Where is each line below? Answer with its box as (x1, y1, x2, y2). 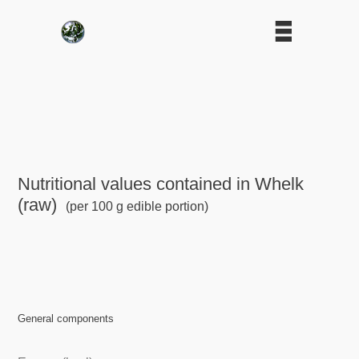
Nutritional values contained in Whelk (18, 173, 305, 194)
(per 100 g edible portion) (62, 199, 208, 213)
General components (18, 313, 115, 325)
